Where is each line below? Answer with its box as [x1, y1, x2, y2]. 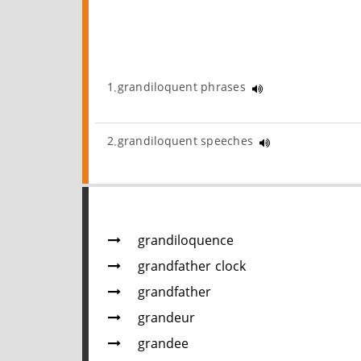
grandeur [138, 308, 195, 329]
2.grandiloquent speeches [107, 133, 257, 151]
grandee [138, 334, 189, 355]
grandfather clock [138, 256, 246, 277]
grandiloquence [138, 230, 234, 251]
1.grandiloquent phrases [107, 78, 249, 97]
